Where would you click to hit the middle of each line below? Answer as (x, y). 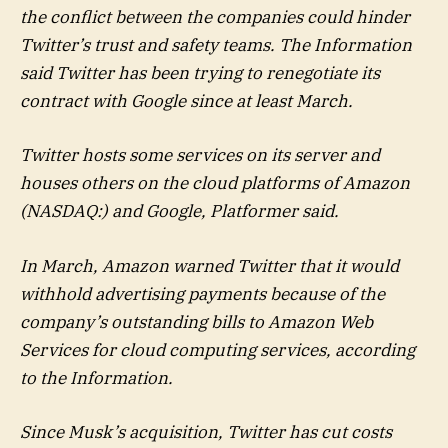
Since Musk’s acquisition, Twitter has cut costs (206, 431)
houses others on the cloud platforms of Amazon (215, 183)
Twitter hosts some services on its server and (200, 155)
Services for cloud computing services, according (217, 349)
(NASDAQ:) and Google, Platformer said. (179, 211)
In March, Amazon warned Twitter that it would (209, 265)
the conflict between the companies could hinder (215, 17)
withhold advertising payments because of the (202, 293)
